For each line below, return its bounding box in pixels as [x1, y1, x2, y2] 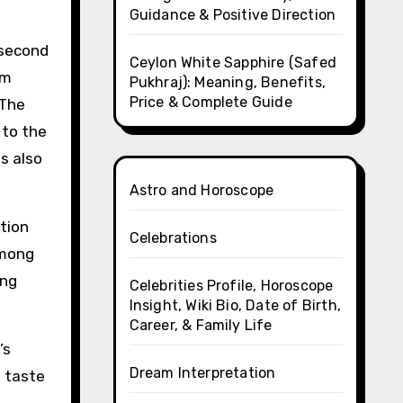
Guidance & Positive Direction [129, 6, 336, 23]
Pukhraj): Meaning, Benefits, [129, 74, 327, 91]
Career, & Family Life [129, 317, 273, 334]
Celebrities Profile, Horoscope [129, 277, 334, 294]
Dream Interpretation [129, 364, 276, 381]
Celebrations [129, 229, 217, 246]
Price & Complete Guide [129, 94, 292, 111]
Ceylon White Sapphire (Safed [129, 54, 337, 71]
